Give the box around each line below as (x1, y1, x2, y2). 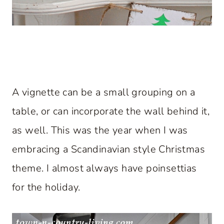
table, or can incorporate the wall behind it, (12, 104, 209, 118)
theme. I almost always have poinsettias (12, 161, 197, 175)
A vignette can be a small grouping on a (12, 85, 195, 99)
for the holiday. (12, 180, 80, 194)
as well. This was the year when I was (12, 123, 188, 137)
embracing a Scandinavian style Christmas (12, 142, 205, 156)
